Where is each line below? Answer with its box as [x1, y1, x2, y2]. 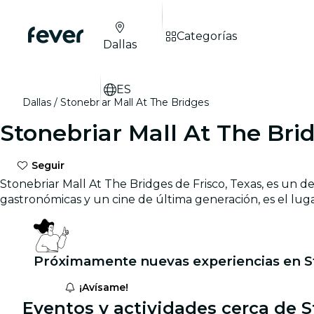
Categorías [177, 29, 237, 43]
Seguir [28, 159, 64, 172]
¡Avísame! [76, 281, 128, 294]
